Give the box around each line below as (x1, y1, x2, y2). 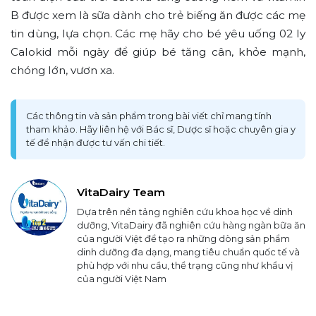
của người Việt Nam (77, 274, 166, 285)
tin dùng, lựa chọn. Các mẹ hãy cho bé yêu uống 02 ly (11, 27, 305, 41)
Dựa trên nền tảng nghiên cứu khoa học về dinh (77, 207, 293, 218)
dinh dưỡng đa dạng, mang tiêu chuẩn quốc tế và (77, 247, 300, 258)
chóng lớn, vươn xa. (11, 63, 114, 78)
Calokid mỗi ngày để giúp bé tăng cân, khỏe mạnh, (11, 45, 305, 59)
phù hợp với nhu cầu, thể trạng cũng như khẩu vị (77, 260, 293, 272)
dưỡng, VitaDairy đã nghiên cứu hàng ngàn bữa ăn (77, 220, 305, 231)
